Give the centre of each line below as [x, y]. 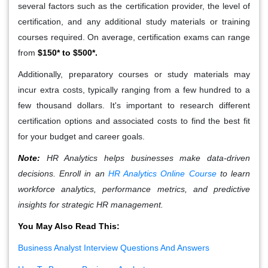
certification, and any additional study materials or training [134, 21]
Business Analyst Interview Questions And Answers [114, 247]
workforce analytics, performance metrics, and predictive [134, 189]
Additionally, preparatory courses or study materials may [134, 74]
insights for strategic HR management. [91, 204]
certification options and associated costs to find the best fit [134, 121]
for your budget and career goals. [81, 136]
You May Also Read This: [69, 226]
